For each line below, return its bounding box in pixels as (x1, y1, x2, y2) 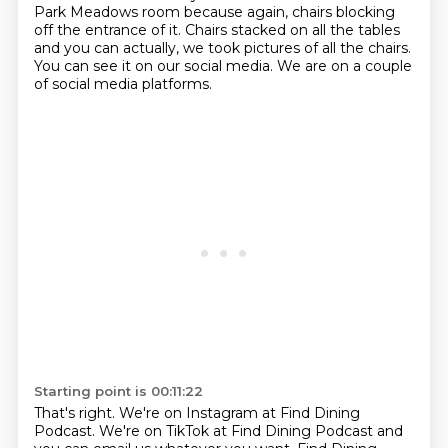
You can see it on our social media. (33, 57, 277, 75)
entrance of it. (84, 21, 185, 39)
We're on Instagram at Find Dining (118, 404, 360, 422)
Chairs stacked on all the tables (184, 21, 400, 39)
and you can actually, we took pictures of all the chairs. (33, 39, 411, 57)
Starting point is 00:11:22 (33, 383, 203, 399)
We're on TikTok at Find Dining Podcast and (98, 422, 403, 440)
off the (33, 21, 85, 39)
